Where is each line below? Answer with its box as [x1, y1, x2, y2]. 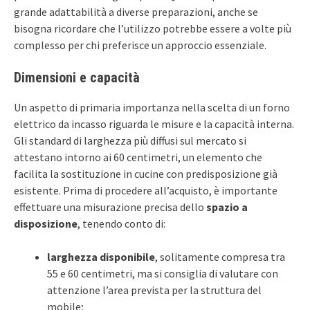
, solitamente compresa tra [155, 249, 285, 264]
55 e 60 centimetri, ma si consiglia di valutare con [47, 266, 278, 280]
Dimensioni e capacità [14, 69, 140, 86]
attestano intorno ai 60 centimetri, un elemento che [14, 149, 262, 164]
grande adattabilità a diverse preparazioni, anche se [14, 4, 258, 19]
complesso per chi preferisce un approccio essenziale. [14, 37, 266, 52]
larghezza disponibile [47, 249, 155, 264]
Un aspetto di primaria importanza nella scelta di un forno [14, 100, 290, 114]
